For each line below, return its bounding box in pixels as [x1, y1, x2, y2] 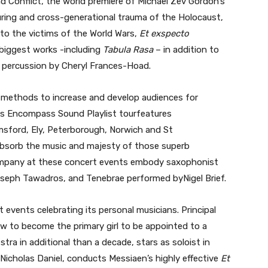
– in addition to [153, 44, 219, 56]
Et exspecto [139, 28, 189, 39]
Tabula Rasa [103, 44, 153, 56]
